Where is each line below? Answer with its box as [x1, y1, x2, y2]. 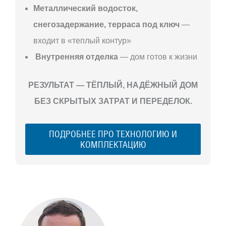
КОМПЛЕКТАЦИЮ [80, 139, 146, 150]
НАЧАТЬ [116, 207, 166, 222]
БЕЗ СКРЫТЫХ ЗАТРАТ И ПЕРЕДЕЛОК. [34, 96, 192, 105]
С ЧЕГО [116, 190, 163, 206]
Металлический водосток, [33, 4, 138, 13]
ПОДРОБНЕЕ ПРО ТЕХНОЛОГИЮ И [49, 128, 177, 139]
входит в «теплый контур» [33, 36, 131, 45]
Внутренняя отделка [35, 52, 118, 61]
